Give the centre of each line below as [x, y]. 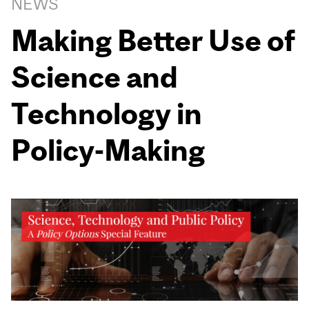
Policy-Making [108, 150]
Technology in [107, 114]
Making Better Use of [153, 41]
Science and [95, 77]
